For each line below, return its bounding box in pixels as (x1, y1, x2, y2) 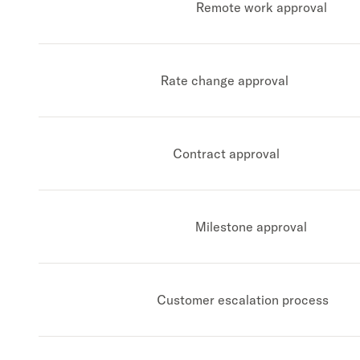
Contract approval (172, 145, 280, 162)
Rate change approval (161, 72, 288, 88)
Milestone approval (195, 219, 307, 235)
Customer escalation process (156, 292, 329, 308)
